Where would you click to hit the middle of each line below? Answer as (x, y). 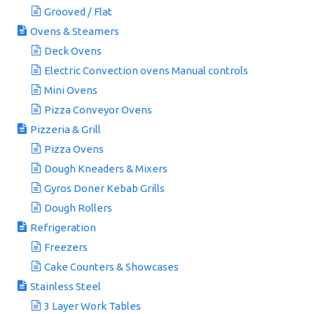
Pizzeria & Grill (66, 129)
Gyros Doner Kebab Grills (104, 188)
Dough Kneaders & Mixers (106, 169)
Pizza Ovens (74, 149)
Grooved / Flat (78, 12)
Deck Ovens (73, 51)
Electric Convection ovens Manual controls (146, 70)
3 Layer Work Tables (93, 306)
